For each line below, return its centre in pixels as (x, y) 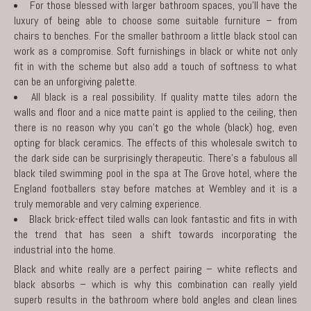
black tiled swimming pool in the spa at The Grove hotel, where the (155, 173)
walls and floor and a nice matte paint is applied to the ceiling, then (155, 112)
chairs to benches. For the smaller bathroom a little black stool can (155, 35)
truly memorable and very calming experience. (108, 203)
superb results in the (61, 299)
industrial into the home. (65, 249)
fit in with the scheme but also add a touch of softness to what (155, 66)
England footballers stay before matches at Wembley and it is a (155, 188)
